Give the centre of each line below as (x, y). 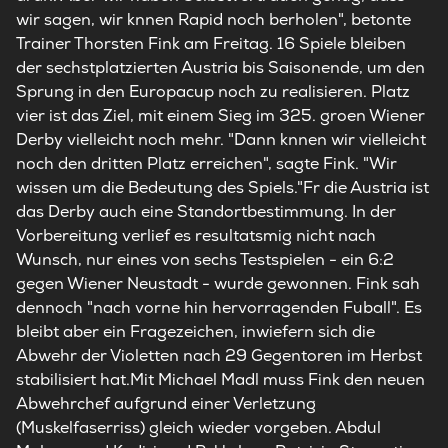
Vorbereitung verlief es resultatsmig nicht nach (196, 235)
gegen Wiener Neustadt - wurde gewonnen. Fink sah (218, 283)
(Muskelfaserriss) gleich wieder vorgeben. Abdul (198, 427)
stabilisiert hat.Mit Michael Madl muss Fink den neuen (220, 379)
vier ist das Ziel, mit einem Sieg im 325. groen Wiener (220, 115)
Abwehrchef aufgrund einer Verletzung (166, 403)
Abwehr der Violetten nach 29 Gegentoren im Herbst (219, 355)
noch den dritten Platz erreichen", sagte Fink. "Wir (206, 163)
